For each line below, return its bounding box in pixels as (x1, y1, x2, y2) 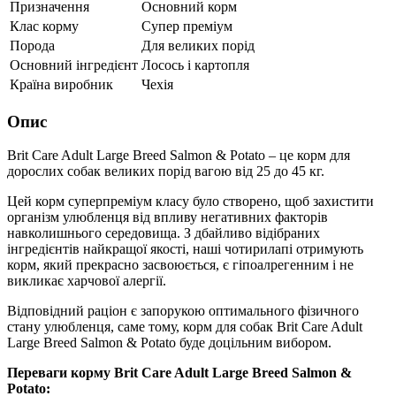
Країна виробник (10, 76, 113, 92)
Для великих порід (141, 37, 255, 53)
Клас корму (10, 18, 79, 34)
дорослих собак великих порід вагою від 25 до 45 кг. (7, 164, 324, 179)
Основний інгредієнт (10, 57, 138, 72)
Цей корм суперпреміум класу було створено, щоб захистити (7, 194, 374, 209)
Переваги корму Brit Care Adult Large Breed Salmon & (7, 365, 352, 381)
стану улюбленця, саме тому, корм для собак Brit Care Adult (7, 319, 362, 335)
